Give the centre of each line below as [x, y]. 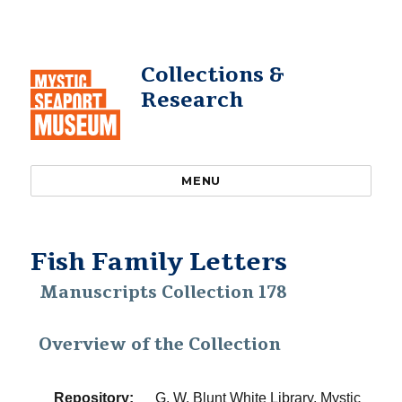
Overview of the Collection [160, 345]
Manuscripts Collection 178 [163, 293]
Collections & [212, 75]
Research [192, 100]
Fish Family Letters [159, 262]
